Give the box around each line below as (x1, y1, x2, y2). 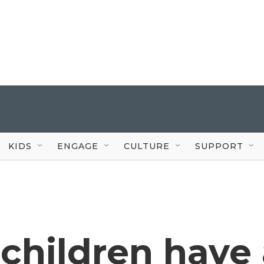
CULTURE (124, 140, 170, 151)
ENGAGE (57, 140, 98, 151)
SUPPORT (195, 140, 243, 151)
